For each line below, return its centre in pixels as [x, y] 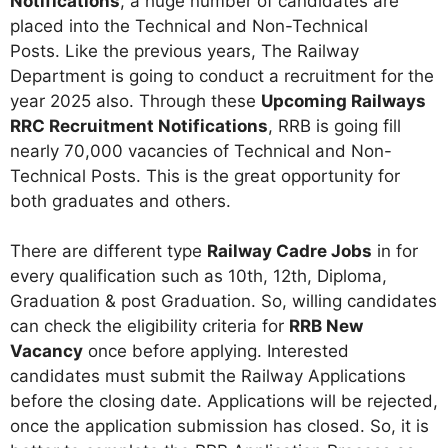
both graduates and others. [120, 200]
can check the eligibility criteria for [149, 326]
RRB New [326, 326]
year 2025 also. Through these [135, 100]
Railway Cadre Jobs [289, 251]
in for [395, 251]
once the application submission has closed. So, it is [219, 426]
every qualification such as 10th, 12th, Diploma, [198, 276]
